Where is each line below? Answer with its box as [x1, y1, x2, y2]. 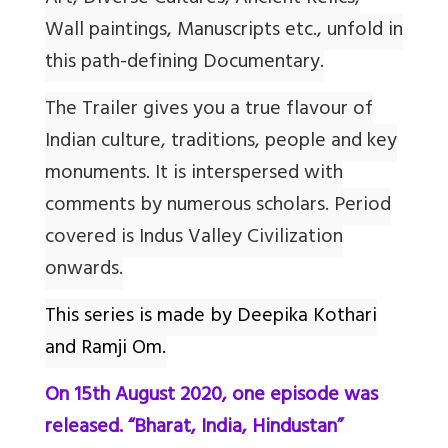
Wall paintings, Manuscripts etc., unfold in [45, 13, 403, 51]
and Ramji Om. [45, 331, 166, 369]
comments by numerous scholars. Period [45, 188, 391, 226]
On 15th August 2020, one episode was [45, 378, 378, 416]
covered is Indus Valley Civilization [45, 220, 343, 258]
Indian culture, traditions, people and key [45, 124, 397, 162]
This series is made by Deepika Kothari [45, 299, 377, 337]
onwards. [45, 252, 123, 290]
